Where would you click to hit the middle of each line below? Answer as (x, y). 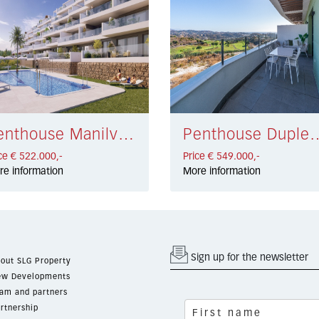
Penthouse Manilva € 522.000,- (126, 135)
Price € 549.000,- (221, 156)
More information (221, 171)
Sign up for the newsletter (248, 257)
